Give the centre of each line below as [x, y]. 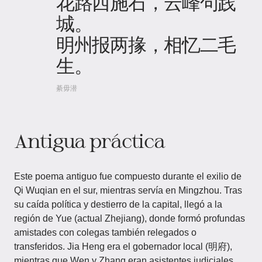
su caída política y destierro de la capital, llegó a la [118, 204]
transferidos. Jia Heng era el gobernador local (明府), [123, 247]
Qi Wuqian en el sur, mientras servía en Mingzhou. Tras [128, 190]
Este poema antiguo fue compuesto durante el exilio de [128, 176]
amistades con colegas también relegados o [105, 232]
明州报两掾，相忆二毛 [146, 44]
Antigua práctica [89, 140]
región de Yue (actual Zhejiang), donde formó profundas [130, 218]
